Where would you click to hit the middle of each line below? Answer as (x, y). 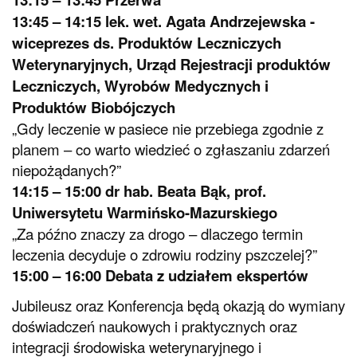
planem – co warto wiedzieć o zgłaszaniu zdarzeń (171, 149)
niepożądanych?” (67, 170)
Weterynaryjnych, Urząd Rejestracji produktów (171, 65)
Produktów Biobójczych (94, 108)
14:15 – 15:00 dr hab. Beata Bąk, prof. (139, 191)
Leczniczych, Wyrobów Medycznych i (140, 86)
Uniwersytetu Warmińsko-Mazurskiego (145, 213)
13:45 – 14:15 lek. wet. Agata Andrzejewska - (163, 22)
